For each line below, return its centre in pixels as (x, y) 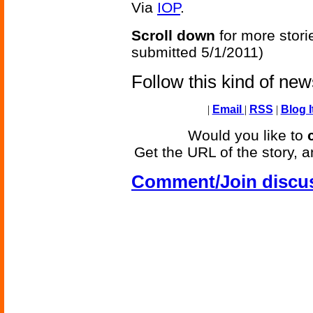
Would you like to (248, 136)
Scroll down (173, 36)
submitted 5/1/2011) (197, 52)
